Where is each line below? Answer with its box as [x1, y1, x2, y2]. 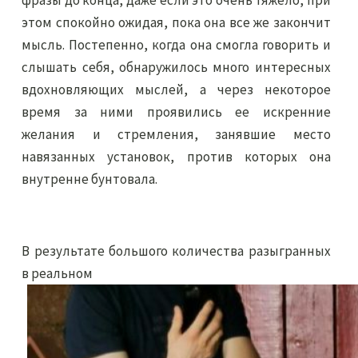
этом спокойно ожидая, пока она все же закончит [22, 14, 331, 31]
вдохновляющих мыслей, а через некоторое [22, 81, 331, 98]
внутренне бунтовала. [22, 170, 161, 188]
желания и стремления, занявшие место [22, 125, 331, 143]
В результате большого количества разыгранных [22, 242, 331, 260]
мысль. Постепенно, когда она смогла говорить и [22, 36, 331, 54]
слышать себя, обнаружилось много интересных [22, 58, 331, 76]
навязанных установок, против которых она [22, 148, 331, 165]
